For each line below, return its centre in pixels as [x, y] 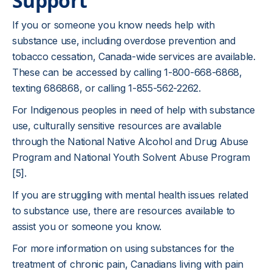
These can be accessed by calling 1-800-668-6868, [127, 72]
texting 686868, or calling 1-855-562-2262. [107, 88]
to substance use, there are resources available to [124, 211]
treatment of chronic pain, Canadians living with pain [128, 264]
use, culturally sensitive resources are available [117, 126]
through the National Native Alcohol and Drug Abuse [130, 141]
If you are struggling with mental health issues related [130, 195]
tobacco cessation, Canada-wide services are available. [134, 56]
